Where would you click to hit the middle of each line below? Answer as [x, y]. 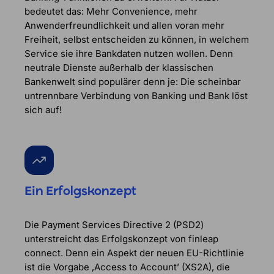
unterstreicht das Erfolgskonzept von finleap [121, 239]
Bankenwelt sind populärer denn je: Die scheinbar [133, 82]
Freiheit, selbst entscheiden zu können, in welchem [137, 39]
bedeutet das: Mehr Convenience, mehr [111, 11]
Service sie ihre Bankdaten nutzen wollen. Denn [129, 54]
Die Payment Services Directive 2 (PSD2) [114, 225]
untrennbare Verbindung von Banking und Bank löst [136, 96]
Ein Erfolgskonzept [80, 191]
